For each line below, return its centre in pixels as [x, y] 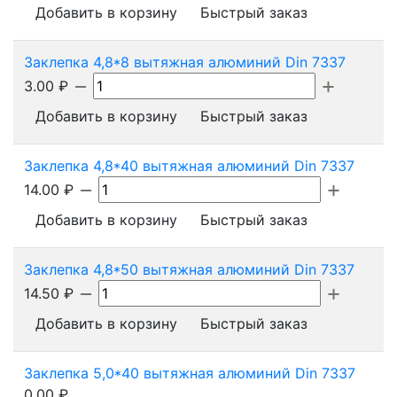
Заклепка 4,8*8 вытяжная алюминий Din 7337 [185, 62]
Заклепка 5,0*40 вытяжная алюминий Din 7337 [190, 373]
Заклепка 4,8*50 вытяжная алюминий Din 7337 [189, 269]
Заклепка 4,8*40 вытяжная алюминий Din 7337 [189, 165]
